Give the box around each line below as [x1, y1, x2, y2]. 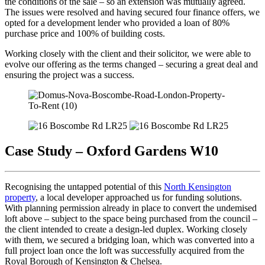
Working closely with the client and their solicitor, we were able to [5, 49, 251, 59]
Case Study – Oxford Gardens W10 [5, 143, 218, 159]
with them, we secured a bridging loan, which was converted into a [5, 235, 254, 245]
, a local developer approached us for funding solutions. [35, 192, 242, 203]
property [5, 192, 35, 203]
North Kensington [164, 182, 231, 192]
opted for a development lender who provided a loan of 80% [5, 18, 230, 28]
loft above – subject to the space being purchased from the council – [5, 214, 257, 224]
